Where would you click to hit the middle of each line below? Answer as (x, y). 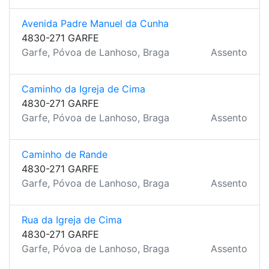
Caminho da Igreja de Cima (83, 89)
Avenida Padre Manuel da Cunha (95, 23)
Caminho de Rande (65, 154)
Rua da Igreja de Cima (72, 220)
